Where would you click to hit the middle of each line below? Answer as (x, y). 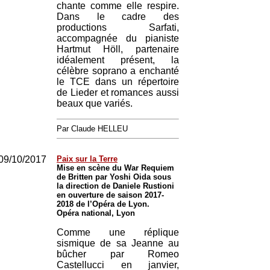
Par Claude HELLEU (92, 129)
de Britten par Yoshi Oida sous (114, 177)
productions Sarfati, (118, 27)
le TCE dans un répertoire (118, 82)
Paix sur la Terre (87, 159)
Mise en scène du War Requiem (115, 168)
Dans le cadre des (118, 17)
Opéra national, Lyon (96, 213)
